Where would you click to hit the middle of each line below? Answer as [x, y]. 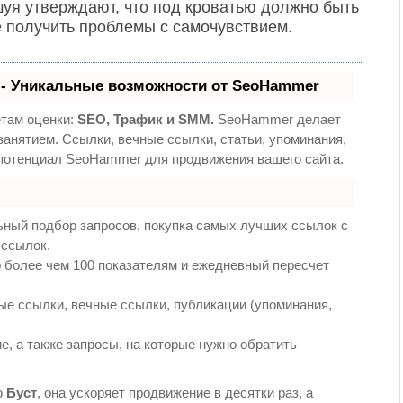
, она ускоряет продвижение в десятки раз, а [175, 393]
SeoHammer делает [278, 119]
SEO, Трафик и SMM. [146, 119]
